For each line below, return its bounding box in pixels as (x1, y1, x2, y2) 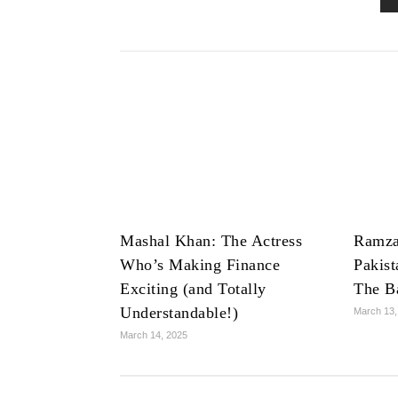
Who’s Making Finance (120, 256, 280, 275)
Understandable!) (120, 304, 238, 322)
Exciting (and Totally (120, 280, 267, 298)
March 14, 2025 (120, 330, 187, 341)
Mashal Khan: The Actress (120, 232, 302, 251)
